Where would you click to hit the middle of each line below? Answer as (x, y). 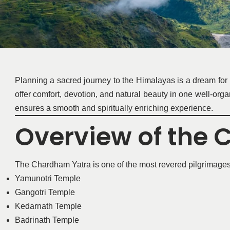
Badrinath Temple (47, 220)
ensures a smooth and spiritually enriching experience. (114, 108)
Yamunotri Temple (47, 178)
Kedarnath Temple (48, 206)
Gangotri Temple (45, 192)
